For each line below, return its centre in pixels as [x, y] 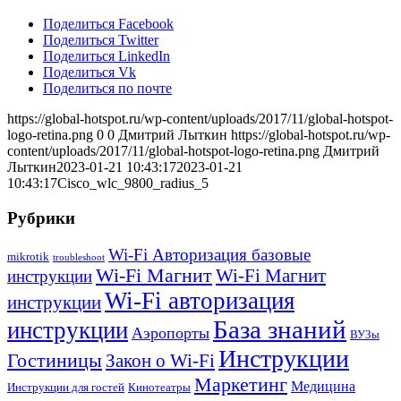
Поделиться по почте [107, 89]
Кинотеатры [159, 387]
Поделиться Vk [90, 73]
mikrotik [28, 256]
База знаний [280, 329]
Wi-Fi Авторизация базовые [209, 254]
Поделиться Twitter [101, 40]
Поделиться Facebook [108, 24]
